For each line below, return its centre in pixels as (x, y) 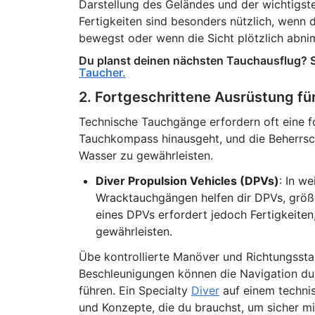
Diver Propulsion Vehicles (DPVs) (187, 181)
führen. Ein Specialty (135, 290)
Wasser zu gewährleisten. (146, 155)
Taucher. (102, 72)
